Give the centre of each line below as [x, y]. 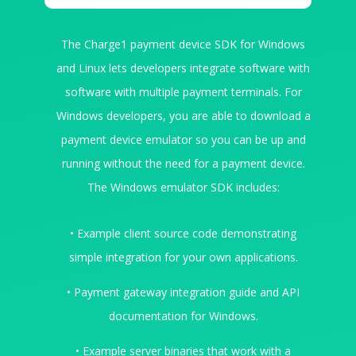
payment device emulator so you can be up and [183, 139]
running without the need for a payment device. [183, 163]
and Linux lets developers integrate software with [184, 68]
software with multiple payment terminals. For [183, 91]
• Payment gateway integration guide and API [184, 292]
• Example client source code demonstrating [184, 233]
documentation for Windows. [183, 315]
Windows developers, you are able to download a [183, 115]
